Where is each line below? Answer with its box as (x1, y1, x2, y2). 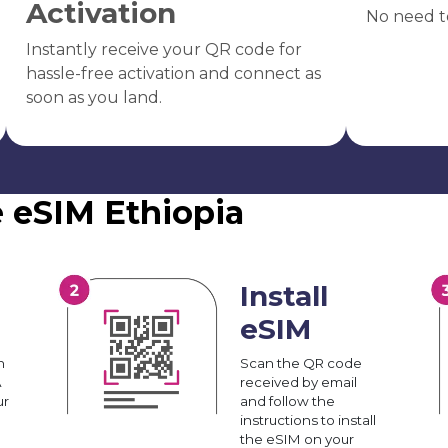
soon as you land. (25, 87, 162, 107)
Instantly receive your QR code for (25, 39, 302, 59)
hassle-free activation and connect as (25, 63, 321, 83)
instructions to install (240, 411, 376, 428)
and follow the (240, 392, 335, 409)
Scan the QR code (240, 354, 362, 371)
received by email (240, 373, 357, 390)
